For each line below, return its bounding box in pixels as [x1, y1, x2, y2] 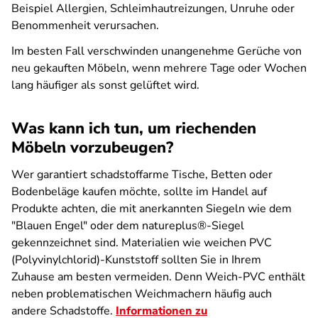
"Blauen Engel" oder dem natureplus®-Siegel [11, 218, 244, 234]
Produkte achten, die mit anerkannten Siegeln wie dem [11, 201, 292, 216]
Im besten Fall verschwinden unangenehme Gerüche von [11, 43, 302, 59]
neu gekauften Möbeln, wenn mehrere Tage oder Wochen [11, 60, 307, 76]
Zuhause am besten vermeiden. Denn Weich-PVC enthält [11, 269, 305, 285]
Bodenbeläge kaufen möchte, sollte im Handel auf [11, 184, 267, 199]
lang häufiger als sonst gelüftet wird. [11, 77, 199, 93]
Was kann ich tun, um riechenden [11, 118, 256, 139]
